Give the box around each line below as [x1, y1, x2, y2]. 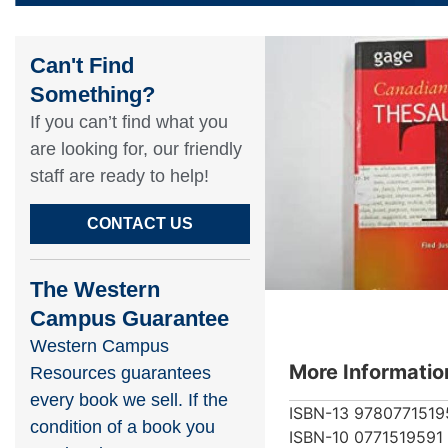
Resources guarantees [30, 363, 211, 384]
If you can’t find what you [30, 111, 228, 132]
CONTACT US [87, 215, 193, 233]
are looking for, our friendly [30, 138, 242, 159]
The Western [30, 277, 160, 303]
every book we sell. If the [30, 390, 228, 411]
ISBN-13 [289, 402, 349, 423]
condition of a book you [30, 417, 215, 438]
